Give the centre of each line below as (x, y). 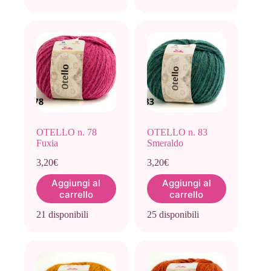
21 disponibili (62, 215)
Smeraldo (165, 143)
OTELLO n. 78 (67, 132)
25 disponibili (173, 215)
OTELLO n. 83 (177, 132)
